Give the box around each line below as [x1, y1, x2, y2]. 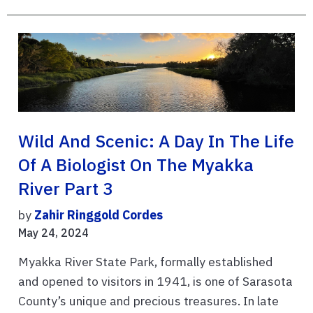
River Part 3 [18, 177, 113, 200]
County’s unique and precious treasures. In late [18, 292, 279, 309]
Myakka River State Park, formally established [18, 253, 273, 270]
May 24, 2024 [18, 225, 89, 240]
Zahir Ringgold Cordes [34, 206, 163, 223]
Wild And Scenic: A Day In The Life [18, 129, 294, 152]
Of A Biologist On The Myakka [18, 153, 254, 176]
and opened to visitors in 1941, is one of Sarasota [18, 272, 293, 289]
